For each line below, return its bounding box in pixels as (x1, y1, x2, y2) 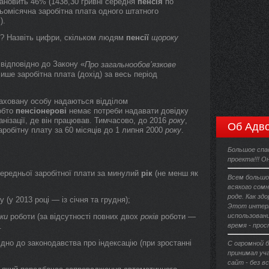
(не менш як (153, 169, 198, 178)
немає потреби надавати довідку (67, 106, 189, 115)
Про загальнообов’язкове (85, 60, 176, 69)
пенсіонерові (16, 106, 67, 115)
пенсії (126, 33, 149, 42)
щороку (151, 33, 178, 42)
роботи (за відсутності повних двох (8, 212, 141, 221)
